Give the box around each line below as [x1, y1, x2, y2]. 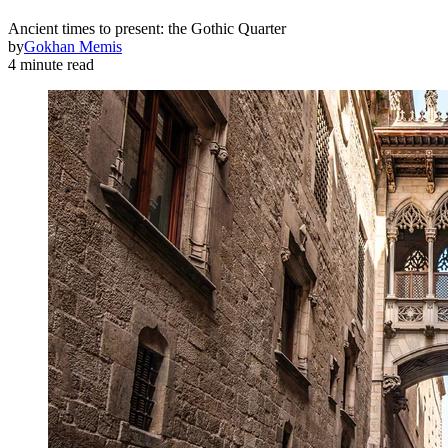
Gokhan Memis [24, 38, 122, 56]
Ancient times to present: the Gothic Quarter [8, 20, 286, 38]
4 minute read [8, 56, 94, 74]
